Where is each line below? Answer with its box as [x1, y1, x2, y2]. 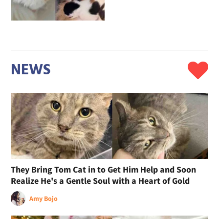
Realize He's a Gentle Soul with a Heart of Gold [11, 175, 190, 186]
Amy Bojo [29, 194, 58, 203]
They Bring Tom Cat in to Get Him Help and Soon [11, 163, 197, 175]
